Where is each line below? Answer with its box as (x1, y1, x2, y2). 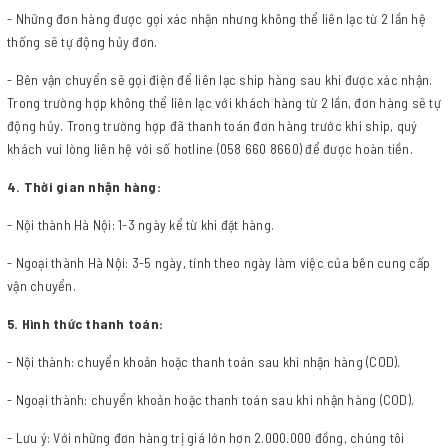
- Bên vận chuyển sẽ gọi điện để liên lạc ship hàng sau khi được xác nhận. (7, 71, 433, 88)
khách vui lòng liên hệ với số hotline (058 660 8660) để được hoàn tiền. (7, 140, 416, 157)
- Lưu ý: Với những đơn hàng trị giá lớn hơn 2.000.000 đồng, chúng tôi (7, 429, 405, 446)
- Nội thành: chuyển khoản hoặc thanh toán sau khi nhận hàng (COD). (7, 353, 401, 370)
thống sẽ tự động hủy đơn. (7, 33, 158, 50)
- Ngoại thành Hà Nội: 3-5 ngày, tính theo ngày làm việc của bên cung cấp (7, 254, 430, 271)
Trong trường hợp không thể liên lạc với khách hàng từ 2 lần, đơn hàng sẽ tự (7, 94, 441, 111)
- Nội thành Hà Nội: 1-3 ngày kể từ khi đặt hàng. (7, 216, 274, 233)
